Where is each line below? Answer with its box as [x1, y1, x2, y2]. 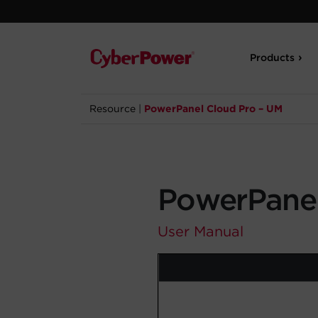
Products [250, 52, 295, 63]
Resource [89, 103, 136, 114]
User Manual [158, 223, 243, 240]
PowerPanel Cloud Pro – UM [144, 103, 283, 114]
